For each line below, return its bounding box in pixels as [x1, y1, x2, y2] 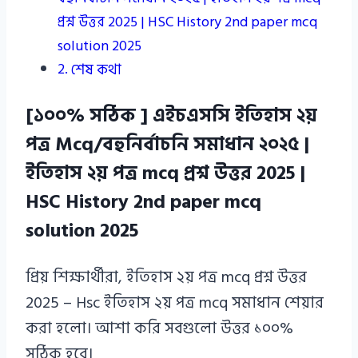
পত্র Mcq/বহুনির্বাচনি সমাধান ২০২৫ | [26, 129, 309, 161]
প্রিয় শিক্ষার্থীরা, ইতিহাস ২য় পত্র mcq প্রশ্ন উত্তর [26, 265, 307, 291]
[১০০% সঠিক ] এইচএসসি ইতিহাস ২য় [26, 100, 317, 132]
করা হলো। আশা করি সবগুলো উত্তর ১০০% [26, 316, 293, 342]
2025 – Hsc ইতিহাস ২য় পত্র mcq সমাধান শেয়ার [26, 290, 324, 316]
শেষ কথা [70, 58, 121, 82]
